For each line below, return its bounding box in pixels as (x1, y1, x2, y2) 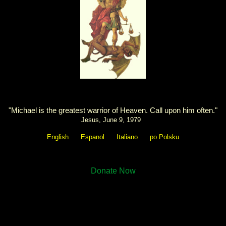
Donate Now (90, 166, 136, 175)
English (47, 133, 69, 141)
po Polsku (150, 133, 179, 141)
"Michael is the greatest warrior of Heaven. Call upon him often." (9, 106, 217, 115)
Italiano (117, 133, 138, 141)
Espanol (81, 133, 104, 141)
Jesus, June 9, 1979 (81, 116, 141, 124)
